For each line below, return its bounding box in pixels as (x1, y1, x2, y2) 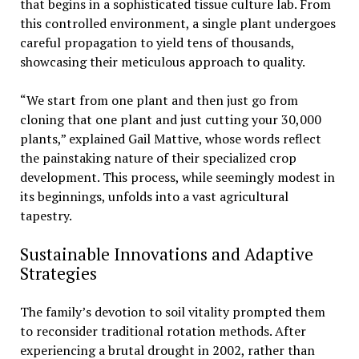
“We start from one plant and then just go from (19, 91, 298, 109)
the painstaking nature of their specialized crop (19, 148, 296, 167)
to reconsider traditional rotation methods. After (19, 321, 306, 340)
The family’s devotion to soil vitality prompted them (19, 302, 325, 321)
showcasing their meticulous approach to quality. (19, 52, 305, 71)
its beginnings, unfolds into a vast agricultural (19, 187, 288, 205)
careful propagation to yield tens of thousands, (19, 33, 294, 51)
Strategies (19, 261, 97, 284)
